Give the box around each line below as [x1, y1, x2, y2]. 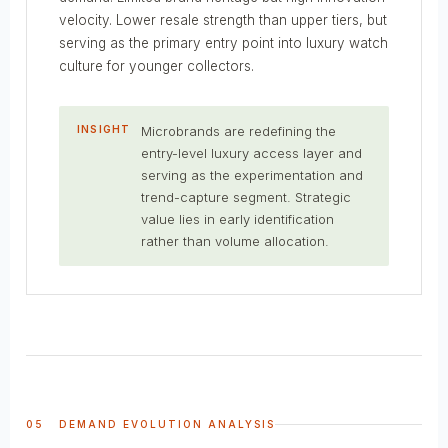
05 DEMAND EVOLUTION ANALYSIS [26, 417, 275, 430]
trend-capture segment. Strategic [141, 188, 351, 205]
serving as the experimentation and [141, 166, 363, 183]
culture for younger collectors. [59, 57, 254, 74]
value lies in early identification [141, 210, 334, 227]
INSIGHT [77, 122, 131, 135]
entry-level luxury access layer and [141, 144, 362, 161]
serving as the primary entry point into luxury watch [59, 34, 388, 51]
